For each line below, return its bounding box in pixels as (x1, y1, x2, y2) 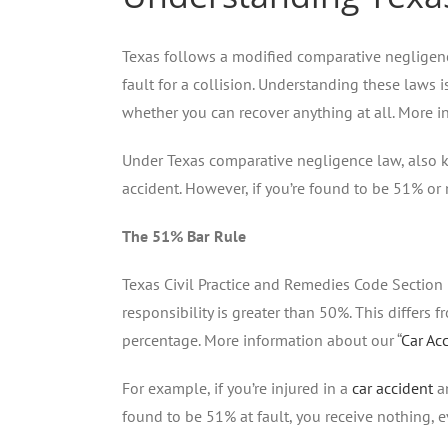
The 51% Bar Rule (122, 225, 246, 246)
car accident (352, 377, 433, 398)
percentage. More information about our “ (122, 329, 401, 350)
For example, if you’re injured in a (122, 377, 352, 398)
